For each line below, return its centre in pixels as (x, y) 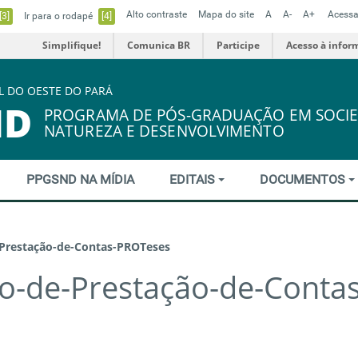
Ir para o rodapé (60, 16)
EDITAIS (194, 179)
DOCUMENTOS (304, 179)
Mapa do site (226, 14)
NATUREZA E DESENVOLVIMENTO (164, 131)
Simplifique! (72, 45)
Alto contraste (157, 14)
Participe (238, 45)
